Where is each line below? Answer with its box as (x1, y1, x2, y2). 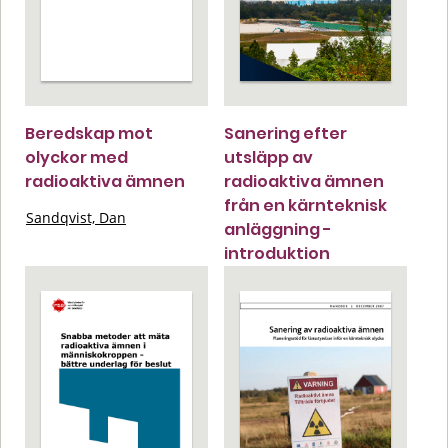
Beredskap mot (25, 121, 153, 145)
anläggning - (224, 217, 332, 241)
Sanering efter (224, 121, 347, 145)
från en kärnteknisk (224, 193, 387, 217)
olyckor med (25, 145, 128, 169)
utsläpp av (224, 145, 313, 169)
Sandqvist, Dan (26, 207, 126, 227)
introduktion (224, 241, 330, 265)
